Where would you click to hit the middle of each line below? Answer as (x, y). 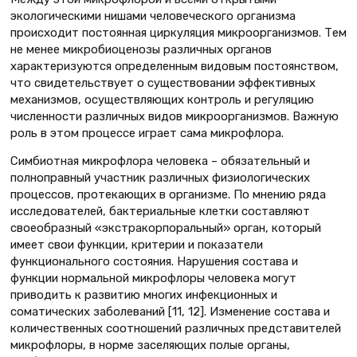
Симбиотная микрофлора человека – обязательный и (160, 161)
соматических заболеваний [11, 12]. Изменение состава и (170, 312)
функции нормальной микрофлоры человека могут (153, 279)
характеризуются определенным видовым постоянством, (175, 66)
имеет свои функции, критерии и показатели (137, 245)
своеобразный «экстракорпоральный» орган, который (166, 228)
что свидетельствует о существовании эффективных (163, 82)
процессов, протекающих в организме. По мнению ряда (168, 195)
